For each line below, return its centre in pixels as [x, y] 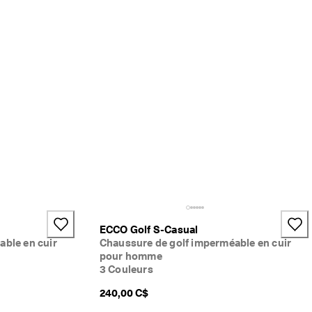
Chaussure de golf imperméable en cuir [195, 243]
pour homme [131, 257]
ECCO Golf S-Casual [149, 230]
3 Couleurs [126, 270]
